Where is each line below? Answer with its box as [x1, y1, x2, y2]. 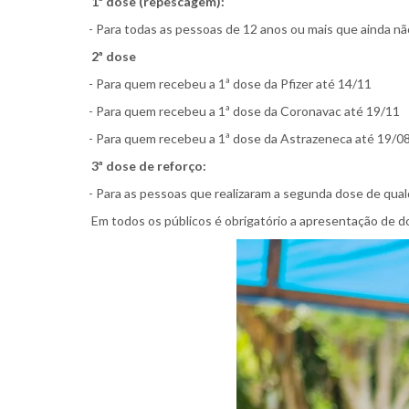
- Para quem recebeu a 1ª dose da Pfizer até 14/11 [89, 75, 372, 91]
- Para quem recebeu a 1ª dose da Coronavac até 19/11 [89, 102, 400, 119]
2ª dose [91, 47, 136, 64]
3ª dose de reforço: [91, 157, 209, 173]
